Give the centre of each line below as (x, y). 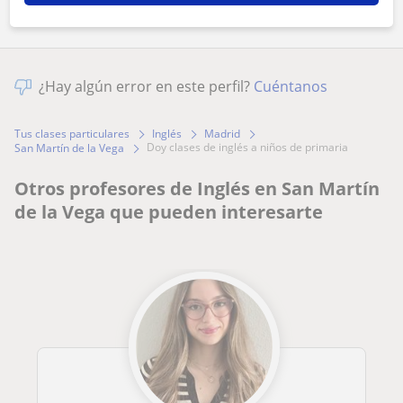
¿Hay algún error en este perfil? (146, 87)
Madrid (222, 134)
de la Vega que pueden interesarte (169, 212)
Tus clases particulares (72, 134)
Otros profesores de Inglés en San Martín (197, 189)
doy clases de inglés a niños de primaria (251, 148)
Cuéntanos (291, 87)
